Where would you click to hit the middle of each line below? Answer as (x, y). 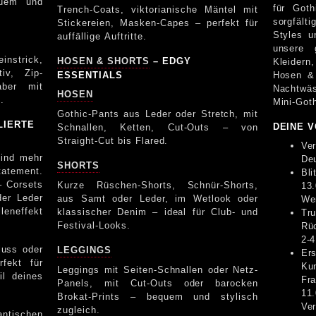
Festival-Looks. (94, 225)
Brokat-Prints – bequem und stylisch (158, 296)
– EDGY (170, 61)
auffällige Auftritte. (102, 36)
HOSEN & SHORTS (103, 61)
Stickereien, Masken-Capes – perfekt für (158, 23)
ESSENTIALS (90, 75)
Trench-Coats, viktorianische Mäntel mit (158, 9)
